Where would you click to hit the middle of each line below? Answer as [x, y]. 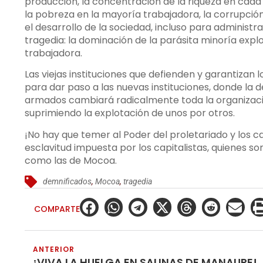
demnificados [68, 182]
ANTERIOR [54, 249]
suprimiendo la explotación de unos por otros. [130, 113]
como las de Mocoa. [71, 160]
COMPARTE [57, 209]
